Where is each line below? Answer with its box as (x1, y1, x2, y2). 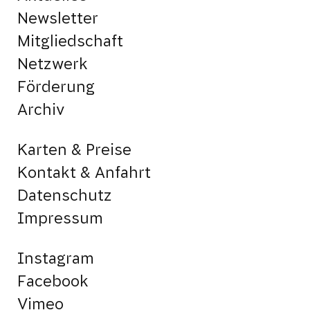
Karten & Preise (17, 141, 131, 158)
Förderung (17, 78, 95, 95)
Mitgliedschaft (17, 33, 123, 50)
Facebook (17, 273, 89, 290)
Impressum (17, 210, 103, 227)
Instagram (17, 250, 94, 267)
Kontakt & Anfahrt (17, 164, 151, 181)
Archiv (17, 101, 64, 118)
